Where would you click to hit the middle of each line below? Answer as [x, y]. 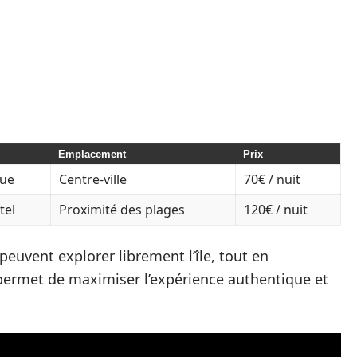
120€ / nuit [276, 210]
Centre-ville [93, 180]
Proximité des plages [122, 210]
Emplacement [92, 155]
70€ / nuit [272, 180]
